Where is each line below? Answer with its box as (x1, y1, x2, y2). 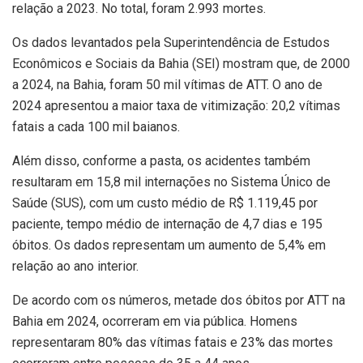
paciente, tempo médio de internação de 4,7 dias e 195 (12, 216, 322, 233)
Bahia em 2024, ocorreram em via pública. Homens (12, 314, 297, 330)
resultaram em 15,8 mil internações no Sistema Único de (12, 174, 331, 190)
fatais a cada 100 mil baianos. (12, 119, 180, 135)
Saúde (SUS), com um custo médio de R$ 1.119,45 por (12, 195, 318, 211)
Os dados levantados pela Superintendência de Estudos (12, 35, 330, 51)
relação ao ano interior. (12, 258, 139, 275)
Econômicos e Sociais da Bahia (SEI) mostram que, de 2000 (12, 56, 350, 72)
